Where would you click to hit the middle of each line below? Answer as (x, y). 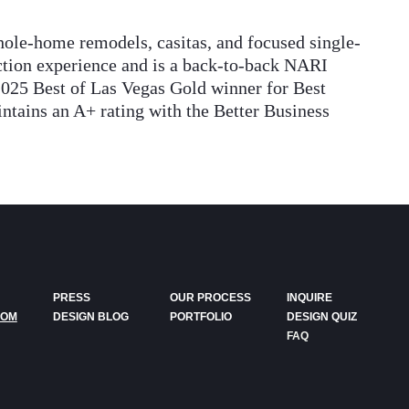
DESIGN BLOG (90, 317)
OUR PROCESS (211, 298)
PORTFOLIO (201, 317)
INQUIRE (310, 298)
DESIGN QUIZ (322, 317)
